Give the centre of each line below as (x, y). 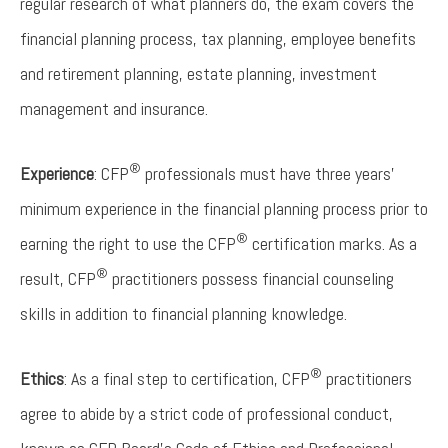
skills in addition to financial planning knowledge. (183, 313)
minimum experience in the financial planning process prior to (224, 208)
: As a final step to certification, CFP (187, 378)
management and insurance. (114, 108)
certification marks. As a (332, 243)
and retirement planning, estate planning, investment (198, 73)
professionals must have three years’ (268, 173)
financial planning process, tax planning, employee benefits (218, 38)
